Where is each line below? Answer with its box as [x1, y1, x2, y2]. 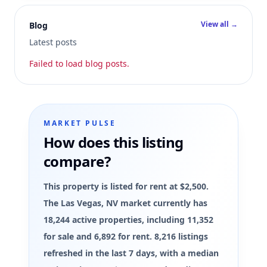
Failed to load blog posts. [29, 58, 129, 69]
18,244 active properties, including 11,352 [44, 214, 213, 225]
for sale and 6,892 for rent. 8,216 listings [44, 231, 208, 242]
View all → [201, 19, 238, 29]
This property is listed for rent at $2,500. [44, 181, 209, 192]
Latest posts [29, 36, 77, 48]
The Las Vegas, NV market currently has [44, 197, 207, 209]
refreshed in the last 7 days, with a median [44, 247, 219, 259]
